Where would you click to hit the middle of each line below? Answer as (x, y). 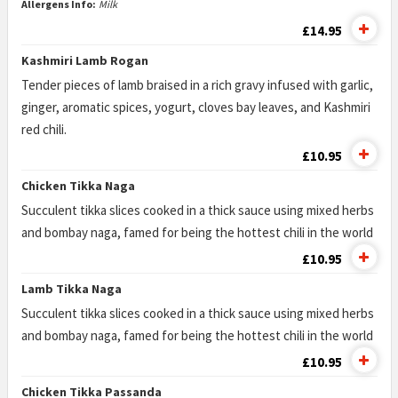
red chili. (44, 129)
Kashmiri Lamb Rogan (84, 60)
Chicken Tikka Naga (78, 186)
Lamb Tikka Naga (71, 289)
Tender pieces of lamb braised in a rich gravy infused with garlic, (197, 85)
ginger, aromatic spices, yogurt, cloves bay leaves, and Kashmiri (195, 107)
